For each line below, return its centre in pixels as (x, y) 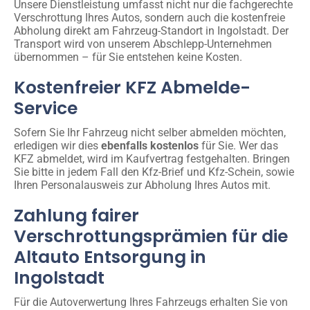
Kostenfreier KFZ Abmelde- (132, 87)
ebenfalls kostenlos (150, 145)
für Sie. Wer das (238, 145)
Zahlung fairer (76, 215)
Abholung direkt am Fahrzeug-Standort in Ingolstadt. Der (151, 30)
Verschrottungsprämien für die (151, 236)
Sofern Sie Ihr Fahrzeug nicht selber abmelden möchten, (150, 132)
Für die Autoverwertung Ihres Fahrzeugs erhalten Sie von (151, 302)
